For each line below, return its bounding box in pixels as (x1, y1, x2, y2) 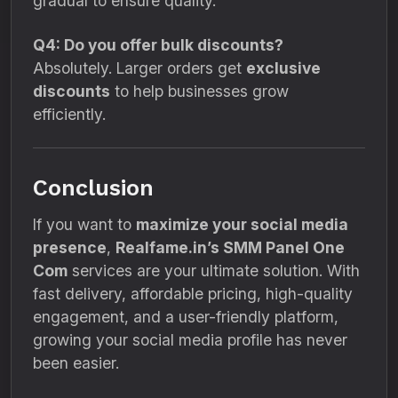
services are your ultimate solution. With (68, 261, 360, 280)
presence (33, 238, 107, 257)
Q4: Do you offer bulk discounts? (33, 36, 283, 54)
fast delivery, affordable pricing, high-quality (33, 284, 353, 303)
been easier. (33, 354, 119, 372)
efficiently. (33, 105, 106, 123)
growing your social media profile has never (33, 330, 347, 349)
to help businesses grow (110, 82, 289, 100)
